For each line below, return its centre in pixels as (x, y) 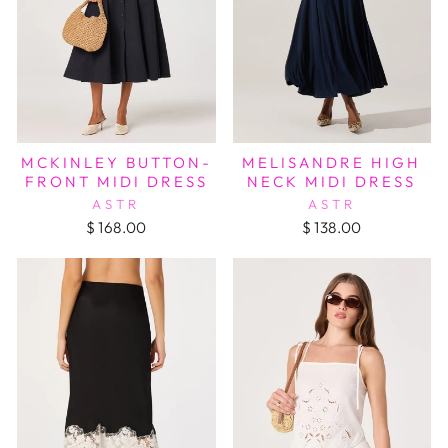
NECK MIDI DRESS (332, 181)
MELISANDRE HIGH (332, 162)
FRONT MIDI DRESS (116, 181)
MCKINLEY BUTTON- (116, 162)
